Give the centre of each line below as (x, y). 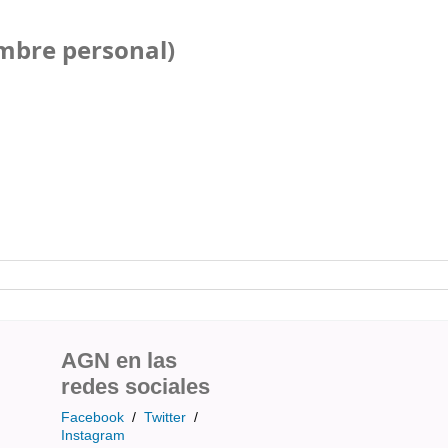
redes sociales (135, 386)
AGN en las (119, 360)
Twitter (165, 416)
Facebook (92, 416)
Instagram (93, 434)
